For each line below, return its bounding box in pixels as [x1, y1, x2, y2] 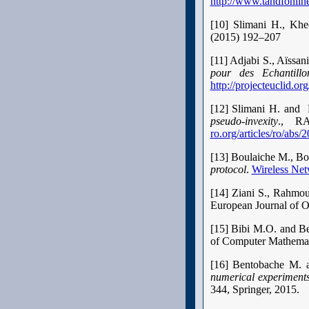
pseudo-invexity [210, 115, 278, 127]
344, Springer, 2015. [210, 283, 299, 295]
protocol [210, 163, 246, 175]
